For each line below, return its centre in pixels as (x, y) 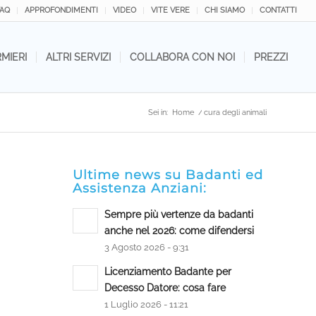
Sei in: (158, 113)
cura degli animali (235, 113)
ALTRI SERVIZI (79, 57)
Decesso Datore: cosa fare (165, 288)
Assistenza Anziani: (140, 188)
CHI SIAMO (225, 10)
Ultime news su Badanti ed (168, 175)
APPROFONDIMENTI (62, 10)
